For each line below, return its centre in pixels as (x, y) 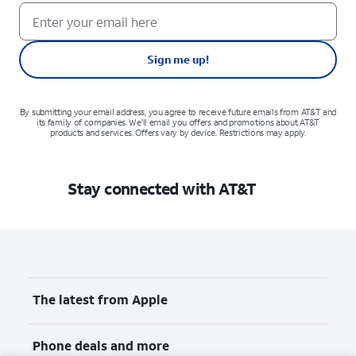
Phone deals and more (101, 346)
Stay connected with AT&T (162, 189)
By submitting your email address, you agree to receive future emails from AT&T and (178, 112)
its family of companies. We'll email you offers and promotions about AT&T (178, 123)
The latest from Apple (101, 300)
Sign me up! (178, 60)
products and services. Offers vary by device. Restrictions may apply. (178, 133)
